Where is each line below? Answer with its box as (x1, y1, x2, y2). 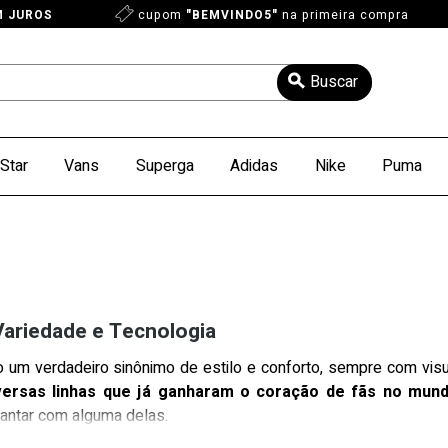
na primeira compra (278, 6, 409, 24)
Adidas (230, 154, 279, 179)
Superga (135, 154, 194, 179)
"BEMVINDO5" (186, 6, 278, 24)
